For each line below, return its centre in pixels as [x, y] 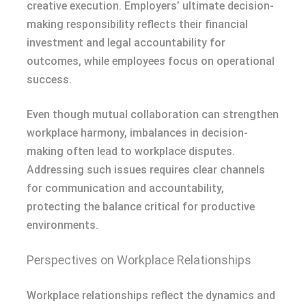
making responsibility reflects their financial [137, 24]
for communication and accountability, [125, 188]
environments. [62, 225]
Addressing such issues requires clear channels [146, 169]
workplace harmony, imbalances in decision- [137, 133]
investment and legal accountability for [126, 42]
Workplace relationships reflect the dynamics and [151, 295]
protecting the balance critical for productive [141, 206]
